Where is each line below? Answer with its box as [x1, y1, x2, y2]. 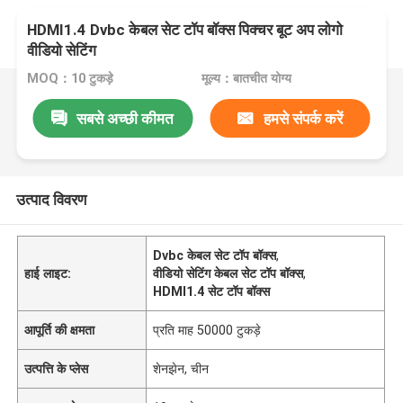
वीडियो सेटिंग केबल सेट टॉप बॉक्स [153, 265, 304, 281]
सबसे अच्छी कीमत [76, 109, 175, 128]
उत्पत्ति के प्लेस [24, 361, 89, 376]
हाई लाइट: [24, 265, 72, 281]
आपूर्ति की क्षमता [24, 322, 95, 337]
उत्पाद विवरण [15, 190, 86, 209]
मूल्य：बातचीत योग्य [201, 71, 291, 86]
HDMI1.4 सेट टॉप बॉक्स [153, 283, 271, 299]
